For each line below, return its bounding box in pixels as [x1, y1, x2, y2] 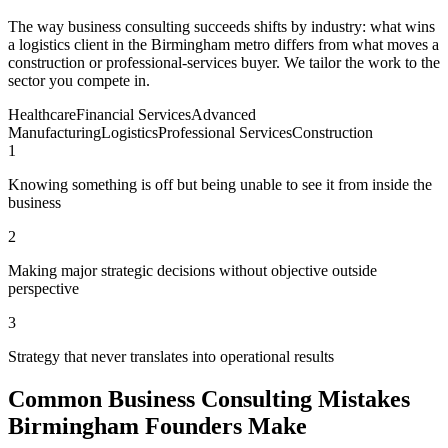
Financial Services [76, 106, 191, 124]
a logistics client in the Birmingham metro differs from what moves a [8, 36, 439, 54]
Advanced [191, 106, 256, 124]
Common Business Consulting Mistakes [8, 385, 410, 412]
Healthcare [8, 106, 76, 124]
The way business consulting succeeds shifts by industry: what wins [8, 18, 435, 36]
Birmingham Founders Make [8, 412, 307, 439]
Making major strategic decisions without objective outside [8, 262, 377, 280]
